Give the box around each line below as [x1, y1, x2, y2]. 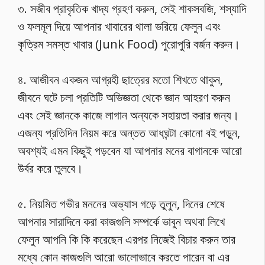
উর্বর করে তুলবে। [18, 160, 83, 176]
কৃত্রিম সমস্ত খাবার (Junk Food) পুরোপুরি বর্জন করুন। [18, 35, 240, 52]
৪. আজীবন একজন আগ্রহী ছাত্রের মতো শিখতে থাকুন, [18, 71, 223, 88]
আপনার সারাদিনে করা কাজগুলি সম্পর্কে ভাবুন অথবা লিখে [18, 213, 225, 230]
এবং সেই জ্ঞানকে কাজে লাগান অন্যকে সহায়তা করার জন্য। [18, 106, 239, 123]
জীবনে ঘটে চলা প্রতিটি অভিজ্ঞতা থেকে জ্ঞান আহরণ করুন [18, 89, 230, 105]
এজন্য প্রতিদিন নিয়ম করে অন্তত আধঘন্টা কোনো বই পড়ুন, [18, 124, 240, 141]
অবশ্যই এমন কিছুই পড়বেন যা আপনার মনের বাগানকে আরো [18, 142, 242, 159]
